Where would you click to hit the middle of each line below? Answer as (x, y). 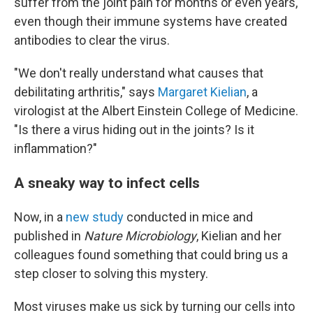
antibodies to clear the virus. (92, 40)
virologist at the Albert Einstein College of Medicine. (156, 111)
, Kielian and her (239, 236)
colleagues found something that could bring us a (151, 255)
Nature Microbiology (140, 236)
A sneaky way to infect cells (107, 183)
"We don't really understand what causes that (139, 73)
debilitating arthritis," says (86, 92)
